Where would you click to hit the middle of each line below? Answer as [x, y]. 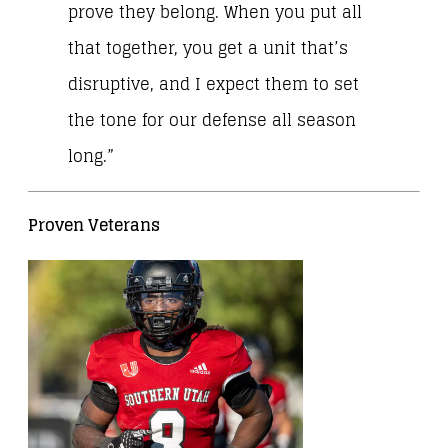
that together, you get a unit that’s [208, 48]
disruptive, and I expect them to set [213, 84]
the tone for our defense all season [212, 120]
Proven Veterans [94, 226]
